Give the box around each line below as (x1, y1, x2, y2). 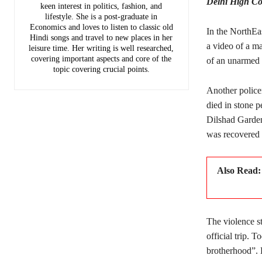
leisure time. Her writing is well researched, (29, 43, 174, 53)
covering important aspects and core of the (31, 54, 172, 63)
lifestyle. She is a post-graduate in (45, 12, 158, 21)
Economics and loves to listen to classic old (29, 22, 173, 32)
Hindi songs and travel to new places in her (30, 33, 173, 42)
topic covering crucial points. (53, 64, 150, 74)
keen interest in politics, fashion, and (40, 1, 163, 11)
